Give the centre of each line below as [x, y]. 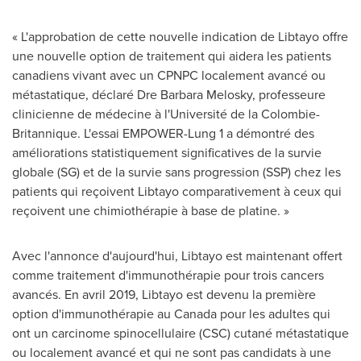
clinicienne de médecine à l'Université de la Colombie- [166, 114]
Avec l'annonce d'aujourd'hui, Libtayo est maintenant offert [177, 256]
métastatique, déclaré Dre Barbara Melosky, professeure [169, 95]
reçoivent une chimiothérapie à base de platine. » [151, 211]
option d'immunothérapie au [93, 314]
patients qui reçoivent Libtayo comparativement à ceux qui [177, 191]
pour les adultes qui [274, 314]
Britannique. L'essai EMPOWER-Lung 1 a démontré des [163, 133]
